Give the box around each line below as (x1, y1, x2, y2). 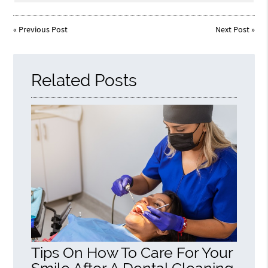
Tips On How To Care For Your (31, 243, 233, 261)
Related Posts (31, 70, 138, 90)
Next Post (215, 23, 249, 35)
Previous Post (19, 23, 68, 35)
